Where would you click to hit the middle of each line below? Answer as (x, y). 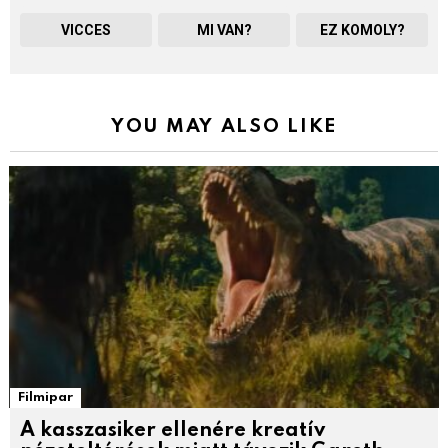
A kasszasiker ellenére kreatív (172, 431)
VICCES (86, 29)
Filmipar (45, 397)
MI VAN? (224, 29)
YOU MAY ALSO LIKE (224, 126)
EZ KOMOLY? (362, 29)
